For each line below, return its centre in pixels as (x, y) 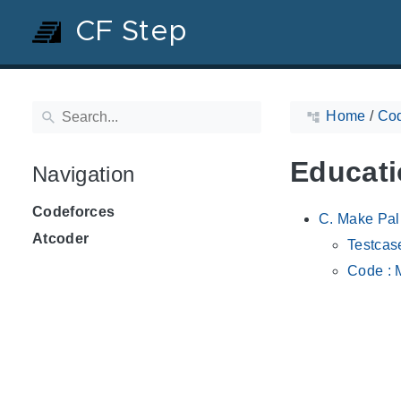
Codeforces (74, 211)
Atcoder (61, 238)
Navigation (84, 174)
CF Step (132, 32)
